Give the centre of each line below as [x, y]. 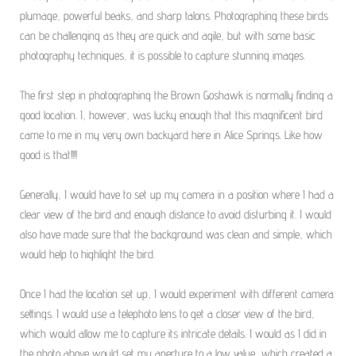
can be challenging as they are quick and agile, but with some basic [168, 36]
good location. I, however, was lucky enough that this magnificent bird [171, 115]
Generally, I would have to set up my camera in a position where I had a [177, 195]
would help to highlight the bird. [87, 254]
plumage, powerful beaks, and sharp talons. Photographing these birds [174, 16]
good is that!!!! [48, 155]
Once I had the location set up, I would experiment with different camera [177, 294]
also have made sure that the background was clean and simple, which [176, 234]
